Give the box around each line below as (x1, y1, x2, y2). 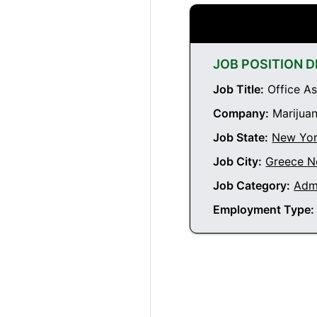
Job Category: (213, 178, 291, 193)
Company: (213, 106, 270, 121)
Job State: (213, 130, 269, 145)
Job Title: (213, 82, 265, 97)
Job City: (213, 154, 263, 169)
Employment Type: (213, 202, 315, 217)
